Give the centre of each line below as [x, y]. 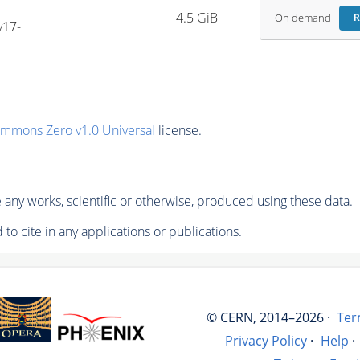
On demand [303, 18]
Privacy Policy [266, 340]
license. [178, 130]
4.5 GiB [197, 18]
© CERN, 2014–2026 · [268, 317]
